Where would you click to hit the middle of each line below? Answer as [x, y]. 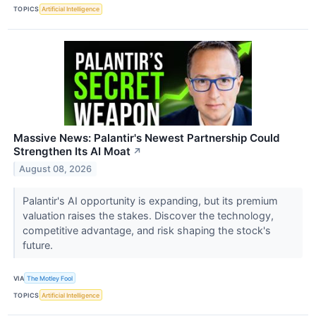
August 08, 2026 [56, 169]
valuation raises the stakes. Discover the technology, [148, 216]
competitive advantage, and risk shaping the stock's [146, 231]
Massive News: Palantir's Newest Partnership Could [147, 138]
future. [39, 245]
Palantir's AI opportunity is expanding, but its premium [150, 201]
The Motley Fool [50, 278]
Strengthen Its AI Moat [72, 152]
